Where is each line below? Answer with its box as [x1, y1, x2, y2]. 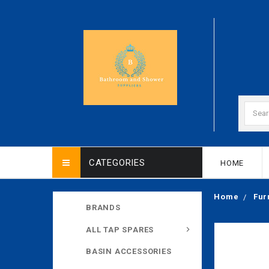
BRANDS [86, 202, 121, 212]
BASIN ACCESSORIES [86, 247, 172, 256]
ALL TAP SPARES [86, 225, 154, 234]
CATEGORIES [88, 157, 145, 168]
